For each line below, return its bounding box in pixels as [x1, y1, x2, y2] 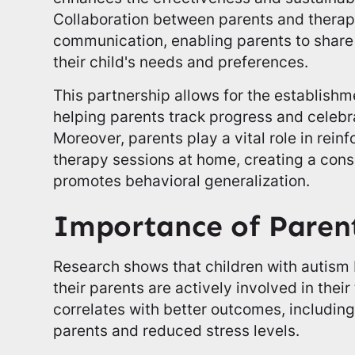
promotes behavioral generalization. [53, 172, 311, 190]
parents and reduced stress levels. [53, 322, 300, 340]
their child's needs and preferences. [53, 53, 309, 71]
